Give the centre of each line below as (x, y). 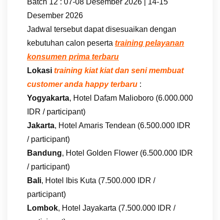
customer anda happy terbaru (83, 84)
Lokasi (40, 70)
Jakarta (41, 125)
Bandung (44, 153)
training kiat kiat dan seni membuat (119, 70)
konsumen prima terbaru (73, 56)
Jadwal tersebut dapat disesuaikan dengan (102, 29)
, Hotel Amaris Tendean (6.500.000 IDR (123, 125)
